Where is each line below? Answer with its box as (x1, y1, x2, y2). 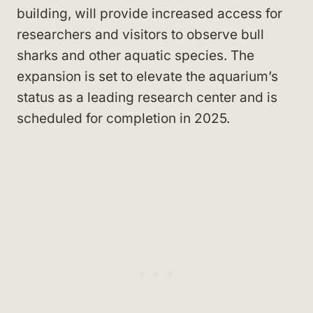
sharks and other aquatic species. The (17, 48, 254, 64)
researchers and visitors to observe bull (17, 27, 264, 43)
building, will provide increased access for (17, 6, 282, 22)
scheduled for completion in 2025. (17, 110, 230, 126)
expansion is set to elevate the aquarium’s (17, 68, 278, 85)
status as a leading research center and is (17, 89, 277, 105)
